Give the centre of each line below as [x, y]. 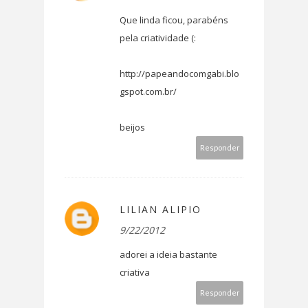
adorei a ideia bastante [168, 255]
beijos [132, 128]
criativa [135, 273]
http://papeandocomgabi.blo [179, 74]
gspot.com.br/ [148, 92]
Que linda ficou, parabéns [174, 20]
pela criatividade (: [158, 38]
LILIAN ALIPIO [161, 210]
